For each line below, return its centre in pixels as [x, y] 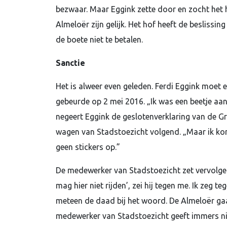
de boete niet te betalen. [99, 40]
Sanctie [70, 63]
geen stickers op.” [88, 147]
